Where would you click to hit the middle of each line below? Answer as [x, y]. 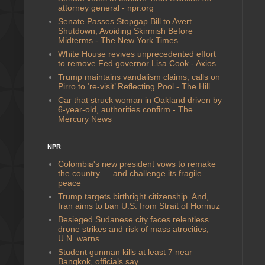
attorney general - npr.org [106, 7]
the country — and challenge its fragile [130, 173]
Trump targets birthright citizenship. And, [133, 196]
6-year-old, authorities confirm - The [125, 109]
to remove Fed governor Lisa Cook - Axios [137, 63]
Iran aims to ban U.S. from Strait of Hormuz [139, 206]
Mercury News [85, 119]
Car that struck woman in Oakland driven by [140, 100]
